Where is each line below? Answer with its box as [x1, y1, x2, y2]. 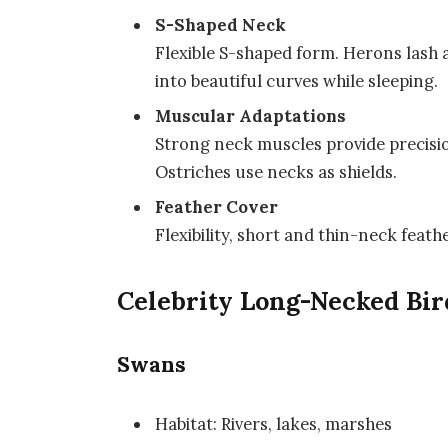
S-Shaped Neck [155, 13, 287, 36]
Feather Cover [155, 196, 279, 219]
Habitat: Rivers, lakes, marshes [155, 413, 393, 436]
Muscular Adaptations [155, 104, 347, 127]
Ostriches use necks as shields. [155, 160, 398, 183]
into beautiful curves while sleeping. [155, 69, 439, 92]
